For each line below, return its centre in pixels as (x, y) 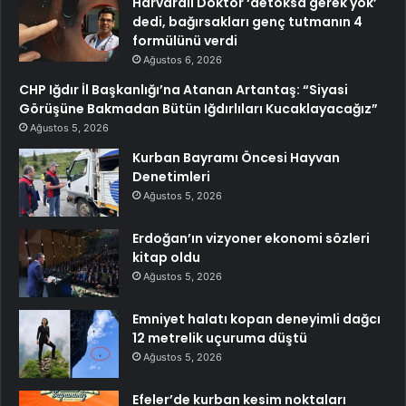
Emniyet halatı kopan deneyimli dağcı (256, 319)
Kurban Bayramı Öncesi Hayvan (236, 158)
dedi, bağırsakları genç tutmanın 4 (247, 22)
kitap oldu (166, 258)
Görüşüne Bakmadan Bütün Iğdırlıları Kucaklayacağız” (198, 109)
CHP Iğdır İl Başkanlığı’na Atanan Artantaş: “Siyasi (184, 90)
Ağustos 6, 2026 (183, 60)
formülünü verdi (185, 41)
